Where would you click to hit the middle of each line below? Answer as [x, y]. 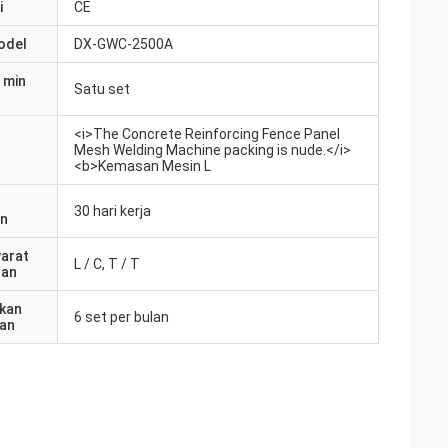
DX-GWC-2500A [123, 44]
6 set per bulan [121, 317]
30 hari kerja [112, 211]
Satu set [102, 89]
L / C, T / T [107, 264]
